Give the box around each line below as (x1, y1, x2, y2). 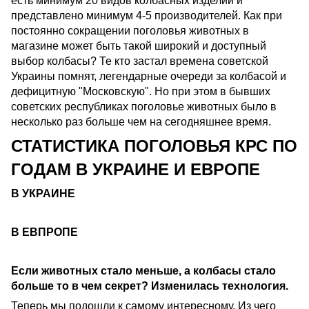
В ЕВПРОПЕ (11, 226, 78, 239)
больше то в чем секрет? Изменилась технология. (11, 280, 288, 292)
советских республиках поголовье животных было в (11, 101, 277, 113)
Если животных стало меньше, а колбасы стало (11, 265, 276, 277)
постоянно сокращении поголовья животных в (11, 25, 249, 37)
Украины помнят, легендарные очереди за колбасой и (11, 70, 286, 83)
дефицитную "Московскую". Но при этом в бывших (11, 86, 270, 98)
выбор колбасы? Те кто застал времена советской (11, 55, 268, 68)
